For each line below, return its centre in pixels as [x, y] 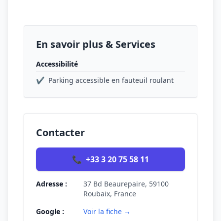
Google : [50, 211]
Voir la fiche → [107, 211]
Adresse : [52, 184]
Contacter [60, 132]
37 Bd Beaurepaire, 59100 [126, 184]
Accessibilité [57, 64]
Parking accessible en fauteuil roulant [111, 80]
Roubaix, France [110, 194]
